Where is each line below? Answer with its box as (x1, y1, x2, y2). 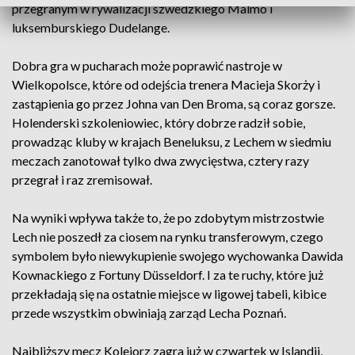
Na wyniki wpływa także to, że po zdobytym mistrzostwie (12, 210, 324, 225)
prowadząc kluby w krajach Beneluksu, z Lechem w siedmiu (12, 134, 331, 149)
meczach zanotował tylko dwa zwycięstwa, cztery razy (12, 153, 309, 168)
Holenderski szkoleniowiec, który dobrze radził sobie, (12, 115, 305, 130)
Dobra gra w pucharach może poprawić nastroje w (12, 58, 282, 73)
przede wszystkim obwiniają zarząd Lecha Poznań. (12, 305, 288, 320)
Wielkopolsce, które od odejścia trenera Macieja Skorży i (12, 77, 320, 92)
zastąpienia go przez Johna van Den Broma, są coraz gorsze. (12, 96, 335, 111)
